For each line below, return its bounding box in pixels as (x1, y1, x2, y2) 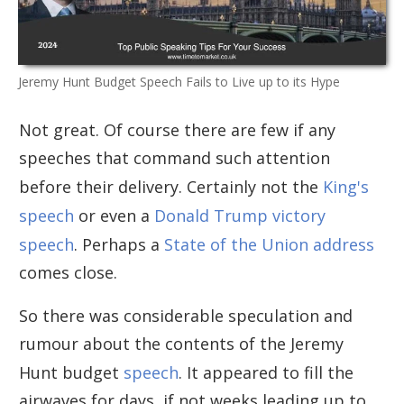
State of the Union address (164, 233, 374, 255)
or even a (74, 204, 154, 226)
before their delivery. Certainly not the (19, 175, 323, 197)
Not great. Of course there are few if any (19, 118, 335, 141)
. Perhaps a (74, 233, 164, 255)
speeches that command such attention (19, 146, 330, 169)
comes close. (19, 261, 117, 283)
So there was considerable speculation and (19, 304, 353, 326)
